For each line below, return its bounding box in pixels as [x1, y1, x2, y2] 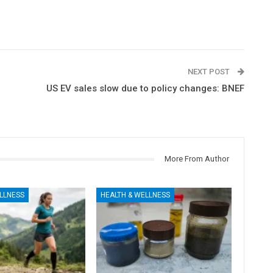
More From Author [164, 154, 229, 164]
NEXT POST [187, 67, 232, 77]
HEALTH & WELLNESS [101, 190, 171, 199]
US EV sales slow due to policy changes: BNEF [46, 83, 244, 94]
